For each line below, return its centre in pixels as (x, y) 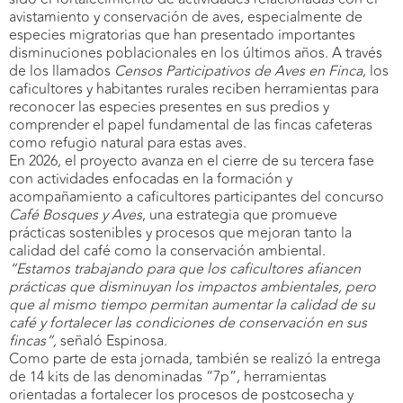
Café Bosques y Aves (76, 215)
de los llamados (62, 71)
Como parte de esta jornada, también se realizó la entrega (195, 358)
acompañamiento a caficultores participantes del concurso (197, 197)
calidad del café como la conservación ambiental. (167, 251)
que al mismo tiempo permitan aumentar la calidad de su (192, 304)
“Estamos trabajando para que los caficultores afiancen (185, 269)
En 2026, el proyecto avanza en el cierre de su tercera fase (192, 161)
